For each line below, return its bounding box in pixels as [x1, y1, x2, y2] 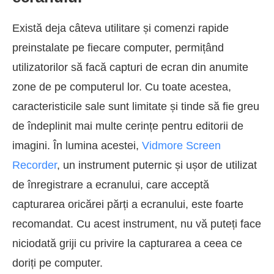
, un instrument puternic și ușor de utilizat [57, 158, 257, 171]
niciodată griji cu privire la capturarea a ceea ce [12, 237, 242, 250]
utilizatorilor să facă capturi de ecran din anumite [12, 61, 248, 73]
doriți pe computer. [12, 256, 103, 269]
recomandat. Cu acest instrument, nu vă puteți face [12, 217, 261, 230]
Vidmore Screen [142, 139, 221, 152]
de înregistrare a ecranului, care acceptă [12, 178, 209, 191]
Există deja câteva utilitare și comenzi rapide [12, 21, 229, 34]
